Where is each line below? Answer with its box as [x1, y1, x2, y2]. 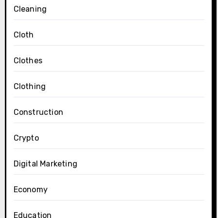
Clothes [13, 55, 42, 65]
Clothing [13, 81, 46, 91]
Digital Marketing [13, 159, 77, 168]
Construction [13, 107, 63, 117]
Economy [13, 184, 48, 194]
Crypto [13, 133, 39, 143]
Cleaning [13, 4, 47, 14]
